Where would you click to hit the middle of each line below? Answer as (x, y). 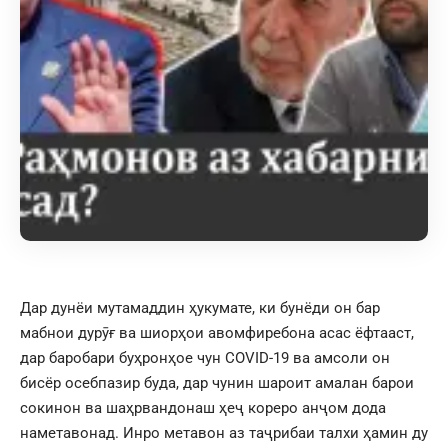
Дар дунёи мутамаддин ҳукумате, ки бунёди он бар (200, 307)
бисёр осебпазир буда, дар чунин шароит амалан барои (217, 382)
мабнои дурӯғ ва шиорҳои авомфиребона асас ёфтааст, (217, 332)
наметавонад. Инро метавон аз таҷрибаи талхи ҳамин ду (224, 432)
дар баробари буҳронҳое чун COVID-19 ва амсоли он (205, 357)
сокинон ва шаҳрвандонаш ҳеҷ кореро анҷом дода (203, 407)
